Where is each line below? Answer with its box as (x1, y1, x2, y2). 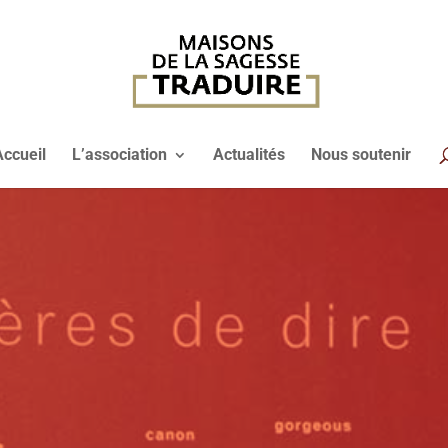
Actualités (213, 145, 285, 164)
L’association (72, 145, 167, 164)
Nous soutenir (311, 145, 411, 164)
